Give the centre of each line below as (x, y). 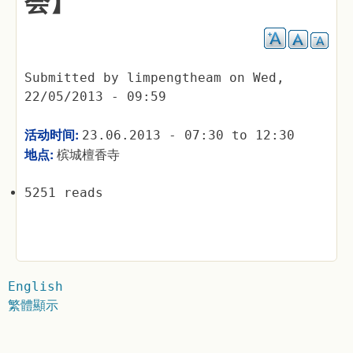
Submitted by (76, 78)
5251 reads (64, 193)
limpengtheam (174, 78)
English (35, 286)
